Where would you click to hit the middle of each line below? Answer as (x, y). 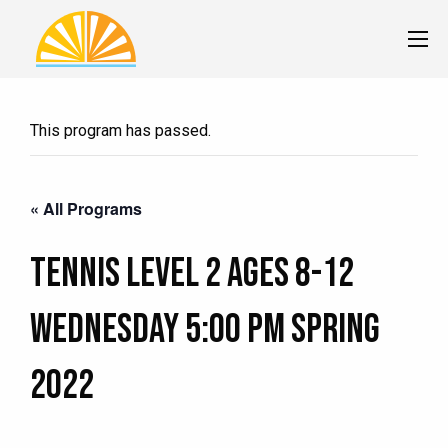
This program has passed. (120, 130)
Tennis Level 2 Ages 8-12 (192, 273)
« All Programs (86, 208)
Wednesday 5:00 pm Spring (205, 329)
